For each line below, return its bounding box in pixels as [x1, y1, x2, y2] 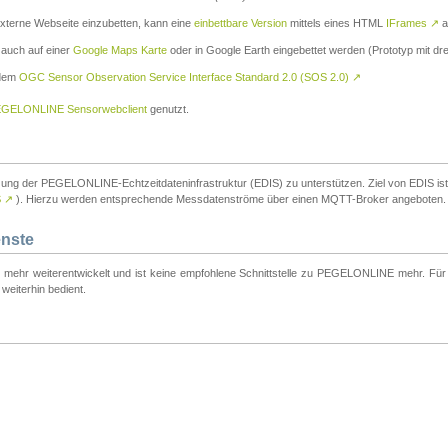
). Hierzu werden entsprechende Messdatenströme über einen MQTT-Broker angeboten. [13, 193, 446, 206]
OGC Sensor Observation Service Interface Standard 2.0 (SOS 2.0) [19, 71, 352, 84]
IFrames [386, 17, 430, 30]
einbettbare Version [194, 17, 287, 30]
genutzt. [147, 103, 189, 116]
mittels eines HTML [287, 17, 386, 30]
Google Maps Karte [73, 44, 167, 57]
